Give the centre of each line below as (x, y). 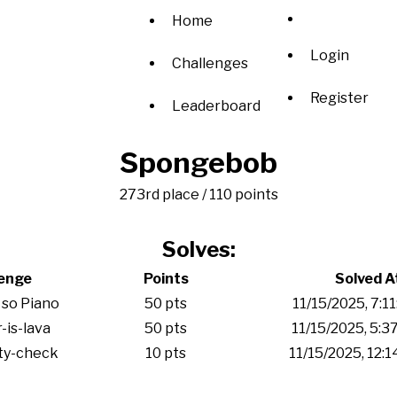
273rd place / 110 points (198, 195)
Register (339, 97)
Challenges (210, 63)
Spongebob (198, 163)
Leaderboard (216, 106)
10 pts (166, 353)
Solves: (198, 249)
